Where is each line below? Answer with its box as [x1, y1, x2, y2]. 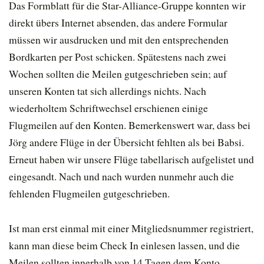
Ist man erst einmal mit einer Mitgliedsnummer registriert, [9, 221, 253, 236]
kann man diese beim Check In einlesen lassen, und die [9, 238, 240, 253]
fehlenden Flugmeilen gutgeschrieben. [9, 186, 170, 201]
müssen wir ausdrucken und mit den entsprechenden [9, 32, 229, 47]
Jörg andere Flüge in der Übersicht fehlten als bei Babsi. [9, 135, 244, 150]
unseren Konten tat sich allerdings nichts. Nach [9, 84, 206, 98]
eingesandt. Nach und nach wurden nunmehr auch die [9, 169, 234, 184]
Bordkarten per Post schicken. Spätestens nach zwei [9, 49, 226, 64]
